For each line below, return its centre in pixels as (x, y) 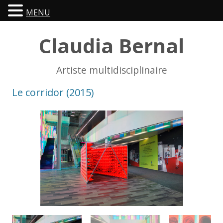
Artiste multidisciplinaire (111, 70)
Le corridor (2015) (53, 92)
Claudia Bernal (111, 46)
